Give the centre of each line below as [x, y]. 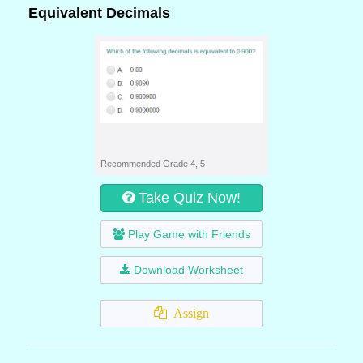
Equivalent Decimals [99, 13]
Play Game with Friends [189, 234]
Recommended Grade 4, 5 [153, 164]
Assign [188, 313]
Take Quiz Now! [190, 198]
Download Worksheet [188, 270]
